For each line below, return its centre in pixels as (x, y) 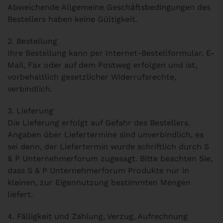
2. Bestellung (32, 41)
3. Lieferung (30, 111)
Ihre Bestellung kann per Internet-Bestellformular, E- (111, 53)
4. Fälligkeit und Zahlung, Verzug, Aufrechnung (98, 216)
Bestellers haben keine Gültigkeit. (72, 19)
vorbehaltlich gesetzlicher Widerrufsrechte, (92, 77)
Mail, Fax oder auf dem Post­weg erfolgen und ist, (102, 65)
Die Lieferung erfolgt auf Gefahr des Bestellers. (99, 123)
